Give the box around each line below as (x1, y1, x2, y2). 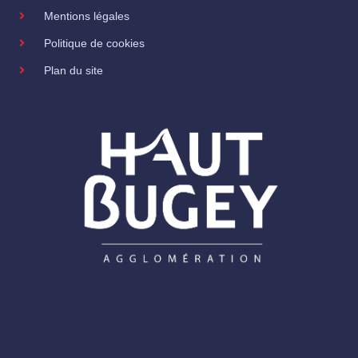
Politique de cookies (43, 36, 145, 50)
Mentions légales (43, 9, 129, 22)
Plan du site (43, 63, 103, 77)
